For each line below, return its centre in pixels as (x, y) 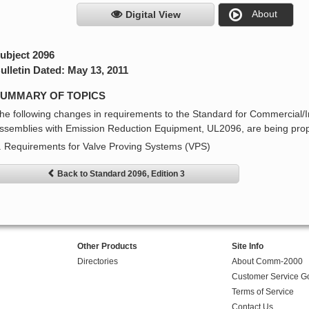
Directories (97, 262)
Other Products (107, 247)
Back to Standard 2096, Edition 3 (121, 174)
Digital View (153, 15)
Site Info (247, 247)
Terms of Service (262, 292)
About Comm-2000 (267, 262)
